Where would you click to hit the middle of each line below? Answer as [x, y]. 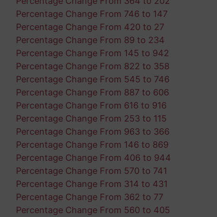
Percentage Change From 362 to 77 [89, 197]
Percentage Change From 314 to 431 [92, 184]
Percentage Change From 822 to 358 [93, 66]
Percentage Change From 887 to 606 [92, 92]
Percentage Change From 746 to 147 [92, 14]
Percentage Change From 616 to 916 [91, 105]
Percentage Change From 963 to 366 [93, 131]
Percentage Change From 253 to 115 [91, 118]
